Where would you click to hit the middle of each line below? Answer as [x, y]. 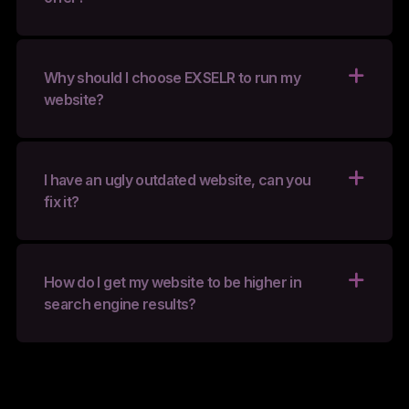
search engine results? [120, 304]
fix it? [61, 202]
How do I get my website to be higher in [172, 283]
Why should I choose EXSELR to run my [172, 78]
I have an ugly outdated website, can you [177, 180]
